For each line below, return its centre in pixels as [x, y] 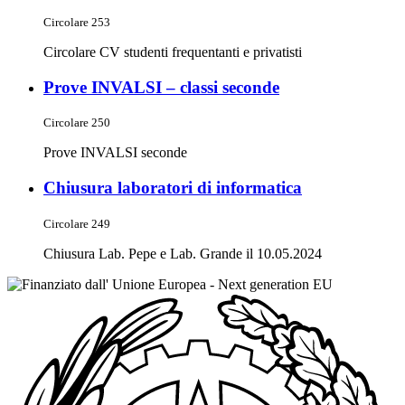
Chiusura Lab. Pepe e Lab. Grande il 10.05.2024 [183, 253]
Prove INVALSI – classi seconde [161, 87]
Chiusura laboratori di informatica [173, 188]
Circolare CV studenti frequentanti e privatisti [173, 52]
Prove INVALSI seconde [115, 153]
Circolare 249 [77, 223]
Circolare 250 [77, 123]
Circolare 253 [77, 23]
